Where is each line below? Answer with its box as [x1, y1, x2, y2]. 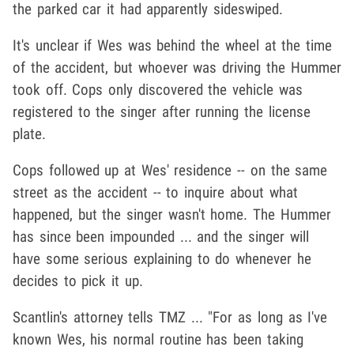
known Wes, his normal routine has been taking [13, 330, 303, 349]
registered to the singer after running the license [13, 103, 311, 122]
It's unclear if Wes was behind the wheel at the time [13, 36, 332, 55]
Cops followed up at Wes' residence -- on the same [13, 161, 328, 180]
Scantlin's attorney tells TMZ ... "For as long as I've [13, 308, 328, 327]
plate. [13, 125, 46, 144]
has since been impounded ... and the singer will [13, 228, 309, 247]
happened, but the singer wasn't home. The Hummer [13, 205, 331, 224]
